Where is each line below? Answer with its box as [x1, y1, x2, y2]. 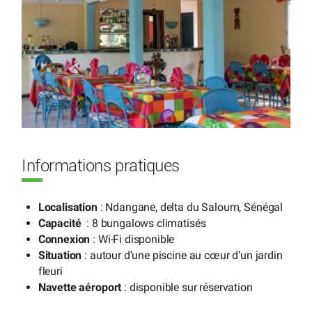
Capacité [38, 216, 84, 230]
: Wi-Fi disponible [90, 232, 175, 246]
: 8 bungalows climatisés [84, 216, 206, 230]
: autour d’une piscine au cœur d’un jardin [81, 248, 283, 262]
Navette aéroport [38, 280, 122, 294]
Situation [38, 248, 82, 262]
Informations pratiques [22, 157, 180, 175]
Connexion [38, 232, 91, 246]
